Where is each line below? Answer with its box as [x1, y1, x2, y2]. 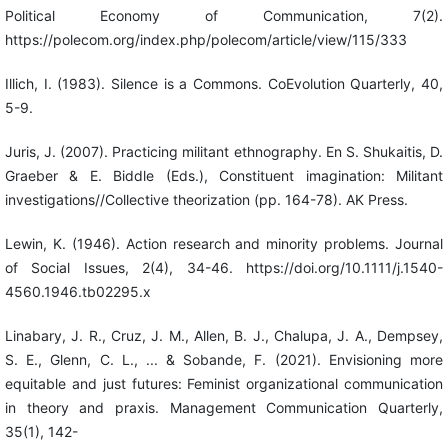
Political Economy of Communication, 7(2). [4, 7, 444, 25]
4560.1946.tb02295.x [4, 283, 151, 301]
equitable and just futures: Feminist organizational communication [4, 375, 444, 393]
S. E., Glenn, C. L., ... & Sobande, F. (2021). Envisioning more [4, 351, 444, 369]
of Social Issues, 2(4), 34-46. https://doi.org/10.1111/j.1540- [4, 259, 444, 277]
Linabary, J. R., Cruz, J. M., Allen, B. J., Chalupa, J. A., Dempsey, [4, 327, 444, 345]
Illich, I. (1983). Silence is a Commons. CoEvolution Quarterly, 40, [4, 75, 444, 93]
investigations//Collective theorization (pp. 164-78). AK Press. [4, 191, 408, 209]
